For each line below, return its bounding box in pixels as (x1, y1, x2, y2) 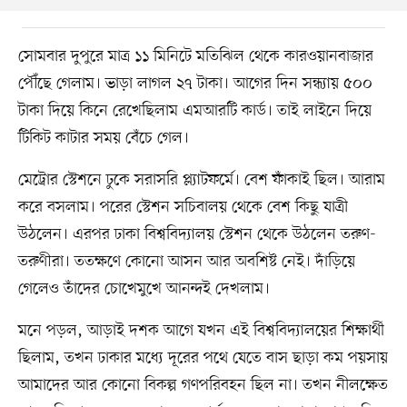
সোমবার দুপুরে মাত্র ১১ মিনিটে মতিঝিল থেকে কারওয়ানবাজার (17, 45, 373, 67)
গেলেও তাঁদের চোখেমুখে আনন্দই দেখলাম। (17, 277, 270, 300)
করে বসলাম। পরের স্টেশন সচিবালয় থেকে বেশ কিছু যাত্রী (17, 195, 348, 218)
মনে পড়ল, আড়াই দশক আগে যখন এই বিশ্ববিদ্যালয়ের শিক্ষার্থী (17, 319, 384, 342)
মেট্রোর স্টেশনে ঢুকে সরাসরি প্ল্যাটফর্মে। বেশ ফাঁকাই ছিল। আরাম (17, 168, 385, 191)
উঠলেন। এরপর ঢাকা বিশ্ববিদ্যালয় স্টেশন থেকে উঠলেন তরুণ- (17, 223, 376, 245)
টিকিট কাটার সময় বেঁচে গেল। (17, 126, 189, 149)
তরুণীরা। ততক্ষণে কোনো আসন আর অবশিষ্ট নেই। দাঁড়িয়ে (17, 250, 355, 273)
